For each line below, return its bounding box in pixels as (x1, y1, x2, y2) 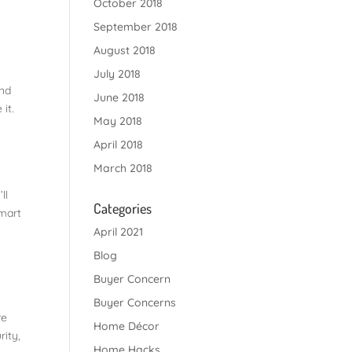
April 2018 (93, 137, 144, 152)
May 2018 (93, 114, 143, 128)
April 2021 (93, 225, 144, 239)
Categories (93, 200, 152, 217)
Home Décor (93, 319, 160, 333)
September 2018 (93, 20, 178, 34)
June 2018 (93, 90, 145, 104)
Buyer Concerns (93, 295, 177, 310)
